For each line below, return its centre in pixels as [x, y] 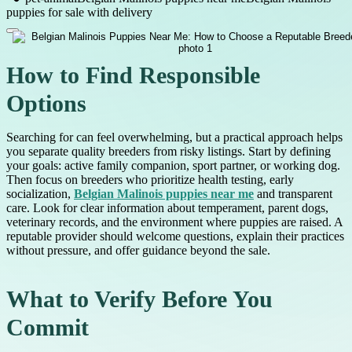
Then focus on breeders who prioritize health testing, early [150, 180]
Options [46, 104]
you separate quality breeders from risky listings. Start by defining [169, 152]
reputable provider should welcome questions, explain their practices [175, 236]
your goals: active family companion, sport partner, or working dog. [173, 166]
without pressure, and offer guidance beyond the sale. [138, 251]
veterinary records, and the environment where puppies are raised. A [174, 222]
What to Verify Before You [139, 300]
